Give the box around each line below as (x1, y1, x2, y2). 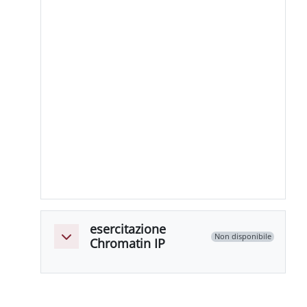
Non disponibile (214, 231, 271, 242)
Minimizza (59, 233, 112, 249)
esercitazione (90, 221, 167, 238)
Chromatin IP (90, 235, 166, 252)
